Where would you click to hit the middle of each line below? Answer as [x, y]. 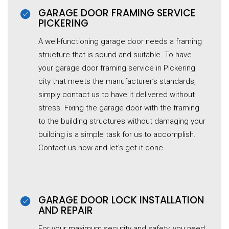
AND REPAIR [66, 211]
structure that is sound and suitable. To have [115, 55]
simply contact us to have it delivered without [117, 95]
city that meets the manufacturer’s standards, [117, 82]
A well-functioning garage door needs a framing [120, 42]
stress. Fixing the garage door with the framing [119, 108]
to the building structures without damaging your [122, 121]
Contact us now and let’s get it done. [102, 148]
